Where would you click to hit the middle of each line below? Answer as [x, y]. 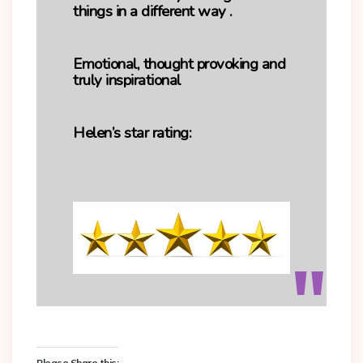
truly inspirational [127, 80]
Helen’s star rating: [132, 133]
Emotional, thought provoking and [179, 64]
